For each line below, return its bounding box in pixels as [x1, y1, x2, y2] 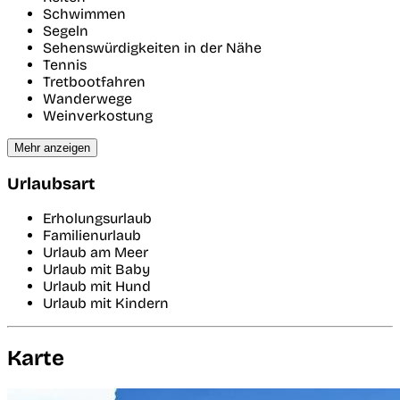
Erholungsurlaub [43, 210, 152, 228]
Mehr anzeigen [14, 140, 90, 154]
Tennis [43, 55, 87, 73]
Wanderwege [43, 89, 132, 107]
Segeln [43, 21, 88, 39]
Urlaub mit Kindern [43, 295, 169, 312]
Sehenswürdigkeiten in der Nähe [43, 38, 262, 56]
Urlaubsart [7, 173, 95, 194]
